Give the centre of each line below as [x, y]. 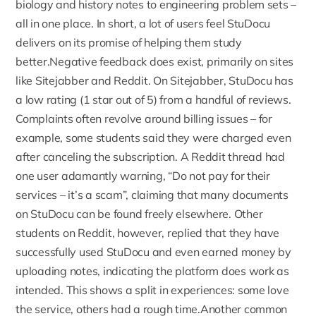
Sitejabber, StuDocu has [232, 81]
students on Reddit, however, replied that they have [148, 233]
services [37, 195]
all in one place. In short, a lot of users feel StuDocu [143, 24]
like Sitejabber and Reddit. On [93, 81]
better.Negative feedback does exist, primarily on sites [155, 62]
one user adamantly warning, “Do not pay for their [143, 176]
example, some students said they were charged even [153, 138]
